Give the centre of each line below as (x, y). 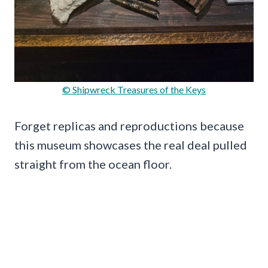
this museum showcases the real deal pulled (131, 145)
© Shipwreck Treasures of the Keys (134, 90)
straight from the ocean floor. (93, 164)
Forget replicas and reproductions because (129, 126)
